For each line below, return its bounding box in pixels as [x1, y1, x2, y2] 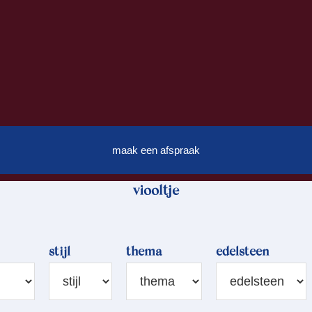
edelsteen [216, 247, 270, 260]
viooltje [133, 185, 179, 199]
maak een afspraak [121, 144, 200, 157]
